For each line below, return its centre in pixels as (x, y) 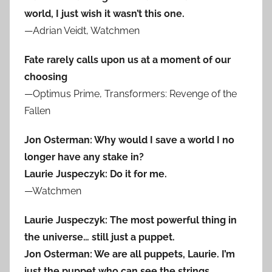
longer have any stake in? (84, 157)
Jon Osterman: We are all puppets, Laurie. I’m (130, 254)
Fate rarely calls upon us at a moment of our (127, 60)
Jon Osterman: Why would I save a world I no (129, 140)
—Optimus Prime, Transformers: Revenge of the (131, 94)
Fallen (37, 111)
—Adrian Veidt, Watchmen (82, 31)
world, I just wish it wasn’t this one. (104, 14)
